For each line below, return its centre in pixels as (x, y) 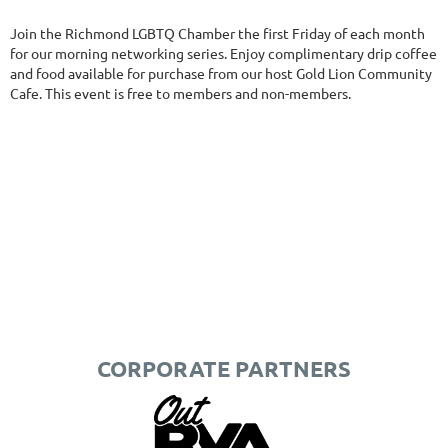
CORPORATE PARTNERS (224, 368)
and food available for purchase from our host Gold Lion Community (221, 72)
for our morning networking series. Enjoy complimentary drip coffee (223, 52)
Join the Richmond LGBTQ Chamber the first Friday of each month (217, 32)
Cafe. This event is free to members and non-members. (180, 92)
